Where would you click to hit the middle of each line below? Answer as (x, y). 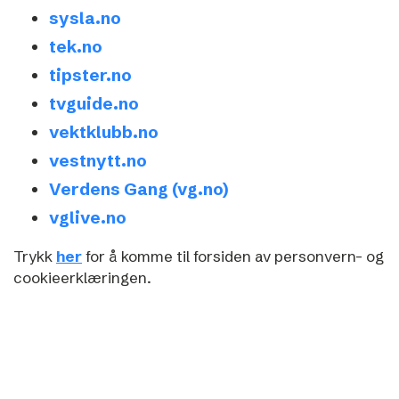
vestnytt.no (98, 160)
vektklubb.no (104, 132)
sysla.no (85, 18)
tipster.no (90, 75)
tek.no (76, 46)
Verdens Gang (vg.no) (139, 189)
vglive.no (88, 217)
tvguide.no (94, 103)
